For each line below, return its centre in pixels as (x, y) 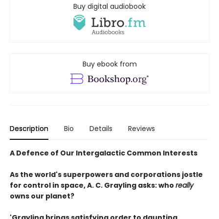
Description (29, 129)
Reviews (142, 129)
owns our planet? (42, 196)
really (185, 186)
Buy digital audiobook (109, 6)
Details (101, 129)
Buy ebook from (109, 64)
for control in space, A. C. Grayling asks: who (93, 186)
